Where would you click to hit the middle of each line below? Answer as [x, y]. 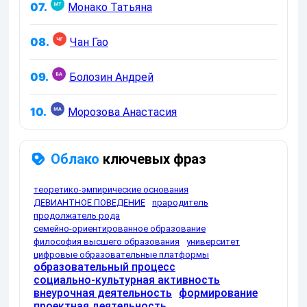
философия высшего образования [107, 242]
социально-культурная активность [127, 280]
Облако [75, 159]
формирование [218, 293]
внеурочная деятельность [103, 293]
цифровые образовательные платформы [121, 255]
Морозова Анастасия [122, 112]
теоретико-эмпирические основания [111, 189]
